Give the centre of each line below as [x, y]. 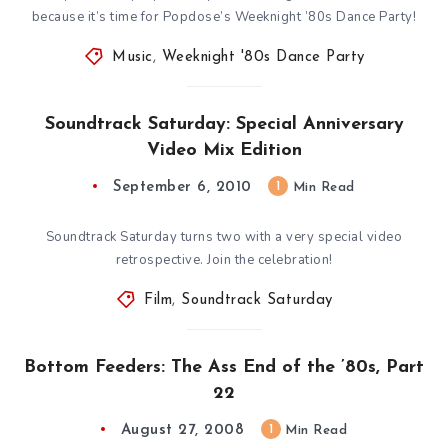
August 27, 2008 [182, 430]
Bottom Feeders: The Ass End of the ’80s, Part [224, 367]
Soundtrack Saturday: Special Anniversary [224, 124]
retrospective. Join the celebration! [224, 259]
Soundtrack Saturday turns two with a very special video [224, 236]
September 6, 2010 [182, 187]
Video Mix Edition [224, 150]
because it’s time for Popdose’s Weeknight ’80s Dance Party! [224, 16]
